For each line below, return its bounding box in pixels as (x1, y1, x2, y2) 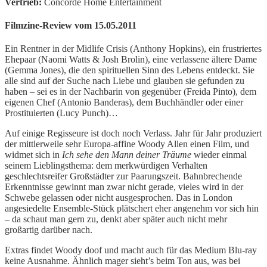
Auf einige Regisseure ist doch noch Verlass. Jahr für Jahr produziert (5, 128, 262, 139)
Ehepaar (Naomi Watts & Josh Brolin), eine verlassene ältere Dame (5, 54, 257, 65)
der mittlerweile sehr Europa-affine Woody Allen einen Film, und (5, 139, 249, 150)
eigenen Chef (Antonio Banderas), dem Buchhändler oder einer (5, 97, 243, 108)
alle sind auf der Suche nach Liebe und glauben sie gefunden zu (5, 76, 244, 86)
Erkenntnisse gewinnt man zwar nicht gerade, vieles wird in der (5, 182, 243, 193)
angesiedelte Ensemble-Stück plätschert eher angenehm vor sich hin (5, 203, 259, 214)
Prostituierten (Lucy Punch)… (5, 108, 118, 119)
